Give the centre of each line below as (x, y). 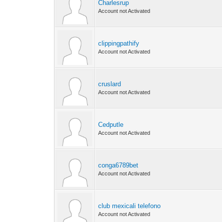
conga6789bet (118, 165)
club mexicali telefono (130, 206)
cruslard (110, 84)
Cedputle (111, 125)
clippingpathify (119, 43)
